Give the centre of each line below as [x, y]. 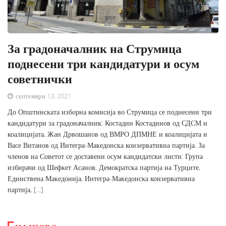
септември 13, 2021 [43, 96]
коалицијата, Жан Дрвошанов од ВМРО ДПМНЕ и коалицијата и [107, 134]
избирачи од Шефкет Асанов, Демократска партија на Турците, [104, 167]
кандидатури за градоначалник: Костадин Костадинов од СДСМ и [107, 123]
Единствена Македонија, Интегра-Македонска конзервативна [101, 179]
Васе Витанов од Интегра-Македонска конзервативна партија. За [106, 145]
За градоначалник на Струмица [95, 48]
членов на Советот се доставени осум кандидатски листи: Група [105, 156]
